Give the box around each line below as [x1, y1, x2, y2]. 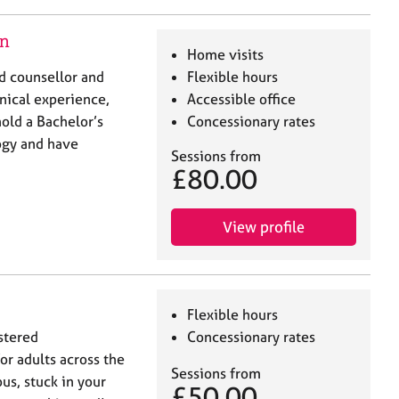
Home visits [187, 45, 265, 64]
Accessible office [187, 90, 297, 109]
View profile [223, 217, 305, 237]
